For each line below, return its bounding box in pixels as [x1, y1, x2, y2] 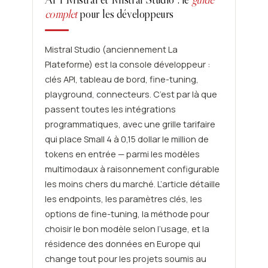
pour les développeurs [77, 7, 173, 22]
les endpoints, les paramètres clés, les [44, 193, 202, 205]
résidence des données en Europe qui [44, 238, 200, 250]
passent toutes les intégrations [44, 103, 176, 115]
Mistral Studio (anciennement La [44, 44, 178, 56]
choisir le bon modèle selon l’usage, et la [44, 223, 209, 235]
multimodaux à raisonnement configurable [44, 163, 220, 175]
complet [44, 7, 77, 22]
